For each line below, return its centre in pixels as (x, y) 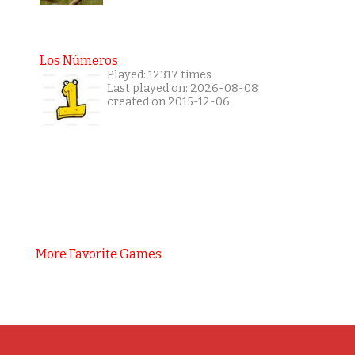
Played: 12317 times (159, 74)
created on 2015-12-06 (168, 101)
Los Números (78, 60)
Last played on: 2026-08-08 (182, 88)
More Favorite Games (98, 254)
